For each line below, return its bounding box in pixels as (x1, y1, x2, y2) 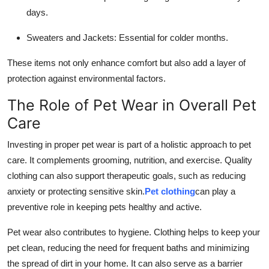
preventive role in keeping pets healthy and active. (7, 201, 202, 212)
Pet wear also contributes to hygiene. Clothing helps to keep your (7, 226, 260, 237)
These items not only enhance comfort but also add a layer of (7, 57, 246, 68)
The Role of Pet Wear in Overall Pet (7, 95, 256, 114)
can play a (195, 186, 235, 196)
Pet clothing (145, 186, 195, 196)
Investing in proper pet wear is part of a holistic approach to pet (7, 139, 251, 150)
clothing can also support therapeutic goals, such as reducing (7, 170, 246, 181)
